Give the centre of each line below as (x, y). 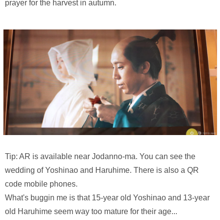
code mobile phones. (41, 184)
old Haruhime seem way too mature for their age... (91, 211)
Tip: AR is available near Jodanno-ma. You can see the (100, 156)
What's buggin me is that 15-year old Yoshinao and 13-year (107, 197)
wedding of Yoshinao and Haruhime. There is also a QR (102, 170)
